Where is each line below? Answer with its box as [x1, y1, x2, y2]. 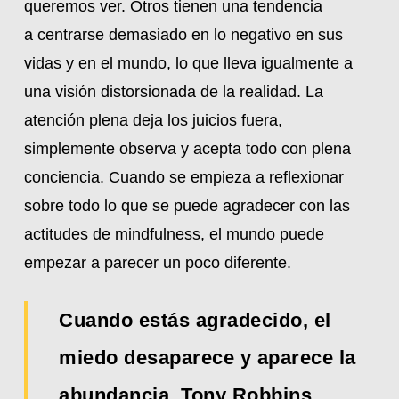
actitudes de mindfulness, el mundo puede [23, 225, 324, 243]
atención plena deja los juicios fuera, [23, 111, 282, 129]
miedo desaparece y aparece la [59, 346, 356, 369]
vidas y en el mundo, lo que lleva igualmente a [23, 54, 353, 72]
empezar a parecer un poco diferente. [23, 254, 291, 272]
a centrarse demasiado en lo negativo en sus [23, 26, 343, 44]
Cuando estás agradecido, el [59, 309, 331, 331]
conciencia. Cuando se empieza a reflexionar [23, 168, 344, 186]
